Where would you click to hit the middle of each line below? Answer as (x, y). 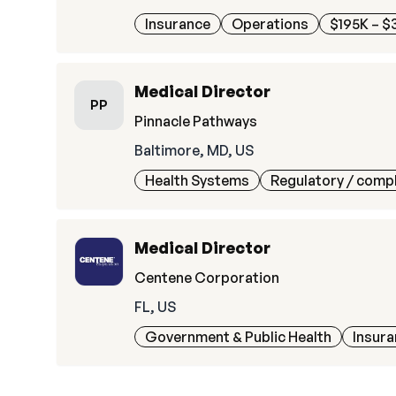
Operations (270, 24)
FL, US (155, 307)
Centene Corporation (207, 278)
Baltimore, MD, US (194, 150)
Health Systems (197, 180)
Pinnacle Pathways (196, 121)
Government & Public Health (238, 337)
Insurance (178, 24)
